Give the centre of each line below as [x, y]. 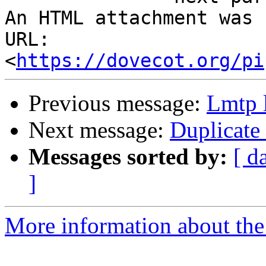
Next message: [99, 130]
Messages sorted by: [128, 157]
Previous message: [118, 103]
